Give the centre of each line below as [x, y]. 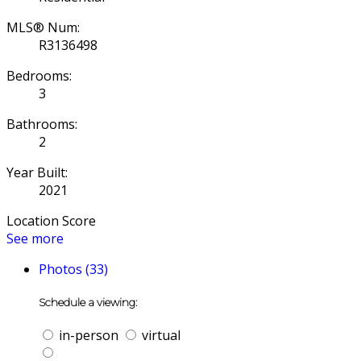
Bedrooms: [39, 75]
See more [35, 238]
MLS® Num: [43, 27]
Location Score [51, 220]
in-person [87, 336]
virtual [160, 336]
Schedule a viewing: [88, 302]
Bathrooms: [42, 124]
